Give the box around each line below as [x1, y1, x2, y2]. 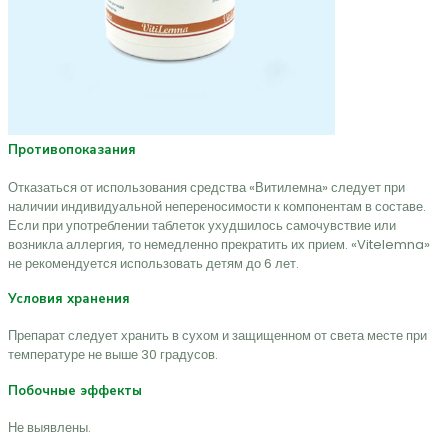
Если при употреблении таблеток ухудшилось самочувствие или [8, 215, 396, 235]
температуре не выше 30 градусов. [8, 345, 218, 365]
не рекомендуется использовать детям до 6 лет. [8, 253, 299, 273]
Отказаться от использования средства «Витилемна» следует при [8, 177, 405, 197]
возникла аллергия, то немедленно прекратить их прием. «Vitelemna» [8, 234, 430, 254]
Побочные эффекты [8, 381, 142, 400]
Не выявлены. [8, 417, 91, 437]
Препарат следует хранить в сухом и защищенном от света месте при [8, 326, 427, 346]
